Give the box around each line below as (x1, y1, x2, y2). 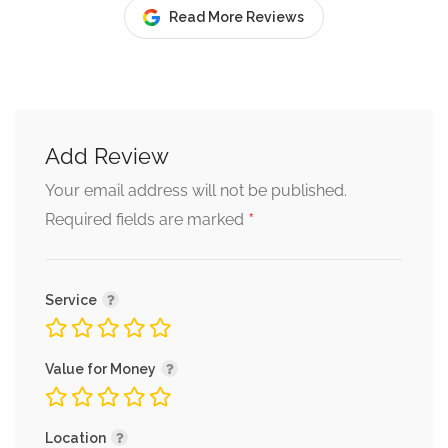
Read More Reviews (169, 9, 304, 26)
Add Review (45, 143, 169, 170)
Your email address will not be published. (45, 181, 347, 201)
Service (45, 292, 100, 309)
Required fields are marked (45, 210, 248, 230)
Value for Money (45, 361, 159, 378)
